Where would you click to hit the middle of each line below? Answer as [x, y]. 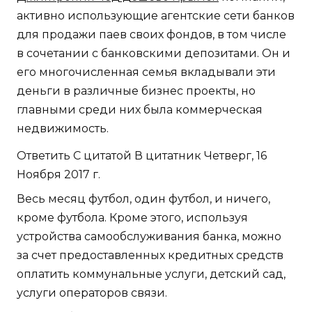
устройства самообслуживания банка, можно [149, 237]
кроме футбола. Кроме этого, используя [132, 218]
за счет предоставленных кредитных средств [150, 256]
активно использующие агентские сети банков [156, 16]
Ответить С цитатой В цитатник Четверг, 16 [142, 156]
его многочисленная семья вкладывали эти [146, 72]
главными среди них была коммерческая [140, 110]
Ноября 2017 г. [58, 175]
